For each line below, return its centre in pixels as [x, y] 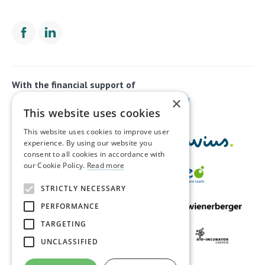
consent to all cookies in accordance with [94, 154]
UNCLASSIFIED [70, 242]
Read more [106, 165]
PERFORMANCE [70, 206]
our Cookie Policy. [55, 165]
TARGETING [64, 224]
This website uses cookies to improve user [97, 132]
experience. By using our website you [88, 143]
